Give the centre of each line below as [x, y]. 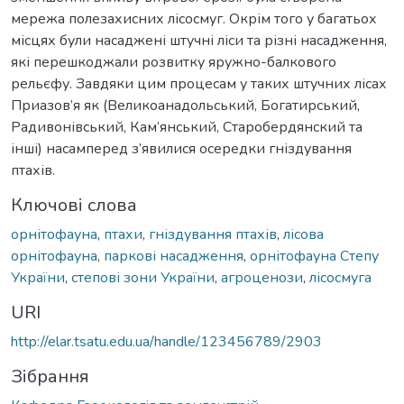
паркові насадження [174, 256]
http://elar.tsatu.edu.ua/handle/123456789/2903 [166, 341]
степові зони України [143, 277]
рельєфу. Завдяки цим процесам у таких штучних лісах [199, 83]
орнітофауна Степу [314, 256]
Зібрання [50, 376]
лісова [303, 234]
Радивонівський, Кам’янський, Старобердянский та [187, 127]
